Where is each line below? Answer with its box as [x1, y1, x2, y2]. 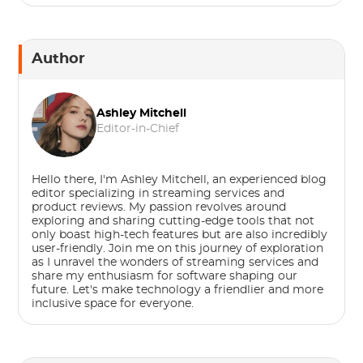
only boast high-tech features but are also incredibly [32, 228, 328, 241]
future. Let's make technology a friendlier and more [32, 284, 324, 296]
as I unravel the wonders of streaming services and [32, 256, 319, 268]
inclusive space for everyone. [32, 297, 194, 310]
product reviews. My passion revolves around [32, 201, 287, 213]
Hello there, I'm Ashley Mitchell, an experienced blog [32, 173, 327, 186]
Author [32, 51, 86, 66]
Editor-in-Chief [96, 122, 180, 135]
